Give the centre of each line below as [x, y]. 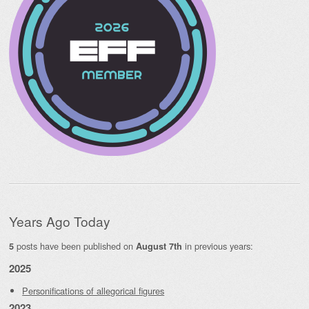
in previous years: [218, 246]
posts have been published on [75, 246]
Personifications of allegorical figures [93, 291]
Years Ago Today [60, 221]
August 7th [159, 246]
